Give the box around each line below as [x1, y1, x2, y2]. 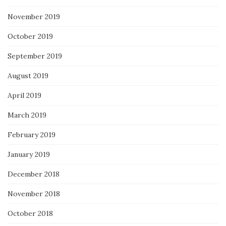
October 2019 [8, 31, 53, 41]
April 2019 [8, 90, 41, 100]
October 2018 [8, 208, 53, 218]
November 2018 [8, 189, 60, 198]
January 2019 [8, 149, 50, 159]
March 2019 [8, 110, 46, 120]
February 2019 [8, 130, 55, 139]
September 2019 [8, 51, 62, 61]
